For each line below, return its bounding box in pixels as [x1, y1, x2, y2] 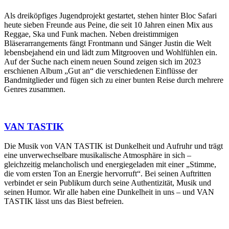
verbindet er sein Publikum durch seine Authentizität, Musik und [4, 178, 211, 188]
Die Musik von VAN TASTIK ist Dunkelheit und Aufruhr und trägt [4, 142, 223, 151]
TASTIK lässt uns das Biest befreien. [4, 197, 124, 206]
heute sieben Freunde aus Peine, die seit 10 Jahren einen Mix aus [4, 20, 213, 29]
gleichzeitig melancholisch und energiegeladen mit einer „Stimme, [4, 160, 216, 169]
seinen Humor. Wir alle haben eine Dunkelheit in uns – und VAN [4, 188, 214, 197]
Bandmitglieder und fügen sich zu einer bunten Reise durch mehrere [4, 75, 223, 84]
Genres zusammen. [4, 84, 65, 94]
